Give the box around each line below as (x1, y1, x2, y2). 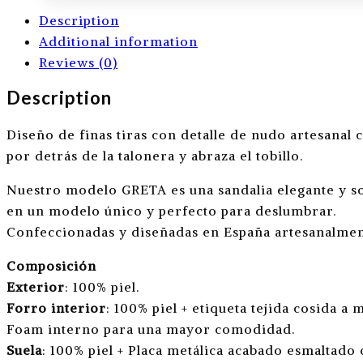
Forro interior (6, 299, 106, 316)
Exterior (6, 278, 65, 295)
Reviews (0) (39, 53, 117, 70)
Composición (6, 257, 96, 274)
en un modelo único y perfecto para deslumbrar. (6, 202, 336, 219)
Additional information (39, 32, 198, 49)
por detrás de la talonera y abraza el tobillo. (6, 147, 303, 164)
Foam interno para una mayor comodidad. (6, 320, 295, 337)
